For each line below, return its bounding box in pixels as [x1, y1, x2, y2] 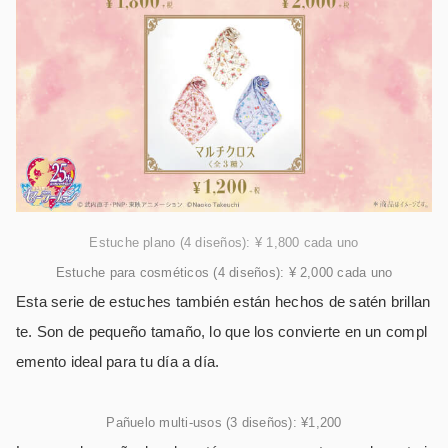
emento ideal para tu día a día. [16, 352, 220, 370]
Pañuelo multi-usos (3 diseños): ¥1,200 [106, 414, 342, 430]
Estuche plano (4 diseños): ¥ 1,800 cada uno [89, 234, 359, 250]
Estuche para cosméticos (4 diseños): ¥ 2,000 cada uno [55, 264, 393, 280]
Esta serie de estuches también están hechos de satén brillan [16, 292, 431, 310]
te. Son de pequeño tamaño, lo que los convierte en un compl [16, 322, 428, 340]
